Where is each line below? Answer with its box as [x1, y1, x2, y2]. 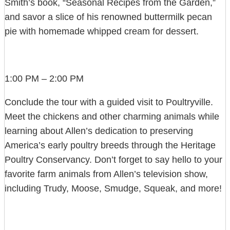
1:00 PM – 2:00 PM [5, 73, 84, 84]
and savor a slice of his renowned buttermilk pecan [5, 12, 212, 23]
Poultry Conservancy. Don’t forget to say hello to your [5, 155, 222, 165]
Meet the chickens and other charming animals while [5, 111, 219, 122]
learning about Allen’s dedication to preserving [5, 126, 193, 137]
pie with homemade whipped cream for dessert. [5, 26, 199, 37]
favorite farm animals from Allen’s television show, [5, 169, 208, 180]
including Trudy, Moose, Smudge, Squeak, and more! [5, 183, 222, 194]
